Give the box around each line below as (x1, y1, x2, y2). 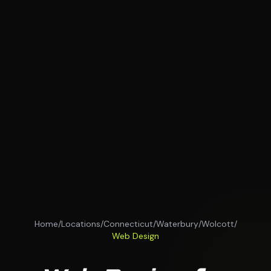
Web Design (112, 230, 159, 242)
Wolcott (201, 218, 234, 230)
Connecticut (103, 218, 153, 230)
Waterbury (155, 218, 198, 230)
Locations (60, 218, 100, 230)
